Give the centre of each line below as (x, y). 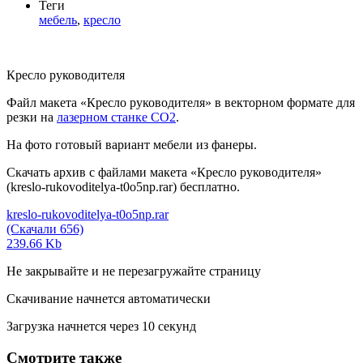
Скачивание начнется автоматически (109, 299)
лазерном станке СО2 (116, 117)
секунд (175, 327)
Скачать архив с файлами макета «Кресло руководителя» (164, 173)
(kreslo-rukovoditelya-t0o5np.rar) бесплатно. (123, 187)
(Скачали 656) (45, 229)
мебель (58, 20)
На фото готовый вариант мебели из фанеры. (132, 145)
